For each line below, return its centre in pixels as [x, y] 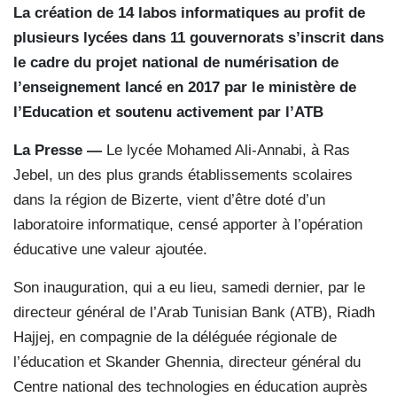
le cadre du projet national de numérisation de [176, 62]
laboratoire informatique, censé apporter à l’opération [188, 224]
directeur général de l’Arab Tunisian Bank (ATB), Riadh [194, 312]
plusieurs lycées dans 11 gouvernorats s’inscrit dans [198, 37]
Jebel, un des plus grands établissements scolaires [183, 175]
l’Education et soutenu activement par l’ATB [168, 112]
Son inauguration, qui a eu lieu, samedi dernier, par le [189, 287]
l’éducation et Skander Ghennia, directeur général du [187, 362]
